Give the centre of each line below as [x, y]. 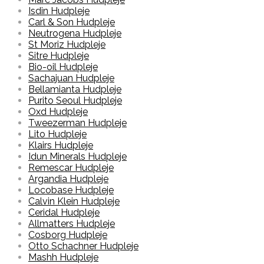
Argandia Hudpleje [68, 179]
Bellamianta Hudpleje [75, 90]
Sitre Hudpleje [59, 56]
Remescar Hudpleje [71, 168]
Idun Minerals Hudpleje [77, 157]
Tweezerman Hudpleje [77, 123]
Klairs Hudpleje [61, 146]
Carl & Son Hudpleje [72, 22]
